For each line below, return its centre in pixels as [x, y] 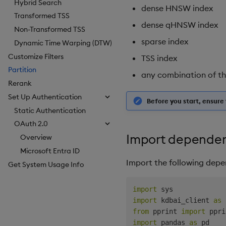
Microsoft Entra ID [50, 151]
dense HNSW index [177, 8]
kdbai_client [185, 200]
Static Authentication [50, 110]
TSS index [159, 58]
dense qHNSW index [180, 25]
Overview [36, 137]
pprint [165, 211]
